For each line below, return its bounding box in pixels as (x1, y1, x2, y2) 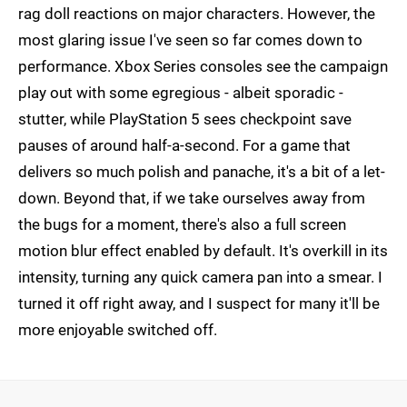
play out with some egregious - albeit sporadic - (18, 84, 343, 103)
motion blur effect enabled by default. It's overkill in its (18, 242, 388, 261)
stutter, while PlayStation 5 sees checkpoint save (18, 110, 352, 129)
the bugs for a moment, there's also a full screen (18, 215, 346, 234)
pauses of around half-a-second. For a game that (18, 136, 351, 155)
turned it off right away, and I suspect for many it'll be (18, 294, 380, 313)
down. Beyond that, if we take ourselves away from (18, 189, 365, 208)
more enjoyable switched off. (18, 321, 217, 340)
